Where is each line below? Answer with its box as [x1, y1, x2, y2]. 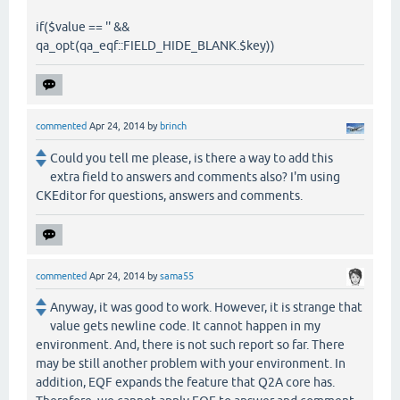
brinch [160, 121, 187, 132]
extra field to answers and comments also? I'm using [50, 169, 340, 184]
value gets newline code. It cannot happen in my [50, 318, 321, 333]
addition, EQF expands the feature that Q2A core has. [36, 374, 335, 389]
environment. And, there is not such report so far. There [36, 337, 345, 352]
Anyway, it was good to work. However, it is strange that [50, 299, 362, 314]
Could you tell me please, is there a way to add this [50, 150, 333, 165]
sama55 [160, 270, 194, 281]
